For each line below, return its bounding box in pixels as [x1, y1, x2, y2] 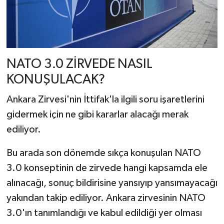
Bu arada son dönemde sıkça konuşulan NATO [6, 147, 201, 158]
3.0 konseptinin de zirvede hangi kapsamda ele [6, 162, 207, 173]
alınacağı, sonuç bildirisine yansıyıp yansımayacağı [6, 177, 217, 188]
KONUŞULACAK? [6, 73, 105, 86]
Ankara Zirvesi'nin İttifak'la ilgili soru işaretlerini [6, 94, 204, 104]
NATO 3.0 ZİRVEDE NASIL [6, 57, 152, 71]
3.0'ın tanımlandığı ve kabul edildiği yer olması [6, 207, 202, 218]
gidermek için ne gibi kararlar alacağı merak [6, 109, 188, 119]
